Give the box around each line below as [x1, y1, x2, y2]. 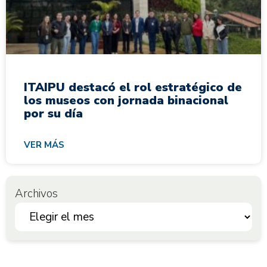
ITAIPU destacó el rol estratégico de [24, 79, 242, 95]
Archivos [15, 185, 58, 201]
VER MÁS [24, 138, 64, 151]
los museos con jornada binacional [24, 92, 228, 108]
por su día [24, 105, 83, 122]
